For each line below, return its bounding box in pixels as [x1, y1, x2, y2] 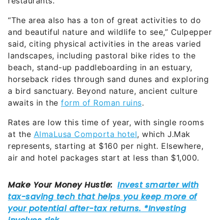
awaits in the [8, 98, 61, 108]
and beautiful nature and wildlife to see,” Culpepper [8, 27, 212, 37]
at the [8, 129, 34, 139]
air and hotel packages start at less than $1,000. [8, 153, 199, 163]
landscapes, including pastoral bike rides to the [8, 51, 195, 61]
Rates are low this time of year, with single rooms [8, 117, 204, 128]
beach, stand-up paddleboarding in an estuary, [8, 62, 192, 73]
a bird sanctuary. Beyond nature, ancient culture [8, 86, 197, 96]
